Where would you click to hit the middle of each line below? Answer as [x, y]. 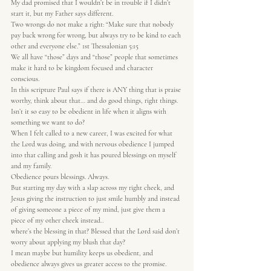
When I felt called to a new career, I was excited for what [93, 133]
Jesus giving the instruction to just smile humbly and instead [96, 198]
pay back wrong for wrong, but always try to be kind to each [97, 35]
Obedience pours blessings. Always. [60, 177]
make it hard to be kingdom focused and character [83, 68]
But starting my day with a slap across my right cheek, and [93, 188]
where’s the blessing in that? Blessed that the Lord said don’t [96, 231]
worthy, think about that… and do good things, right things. [94, 100]
